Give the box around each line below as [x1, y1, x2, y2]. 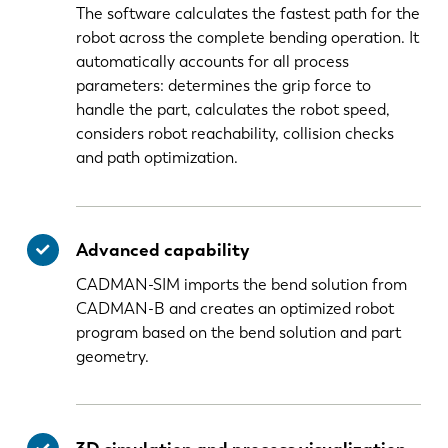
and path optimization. [76, 148, 243, 168]
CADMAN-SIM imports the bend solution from [76, 274, 408, 294]
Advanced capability [76, 239, 250, 262]
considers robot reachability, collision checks [76, 124, 395, 144]
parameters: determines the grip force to [76, 76, 372, 96]
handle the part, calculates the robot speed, [76, 100, 391, 120]
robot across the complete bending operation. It [76, 28, 420, 48]
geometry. [76, 346, 150, 366]
